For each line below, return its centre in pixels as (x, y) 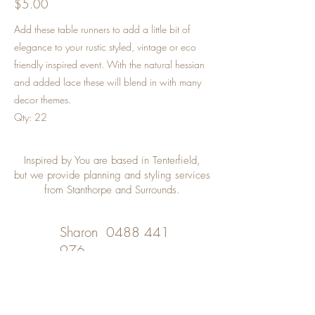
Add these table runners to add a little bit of (102, 29)
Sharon (83, 232)
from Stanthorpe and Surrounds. (112, 190)
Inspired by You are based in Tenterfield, (112, 160)
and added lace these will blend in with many (108, 82)
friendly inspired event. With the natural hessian (109, 64)
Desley (82, 274)
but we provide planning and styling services (112, 175)
